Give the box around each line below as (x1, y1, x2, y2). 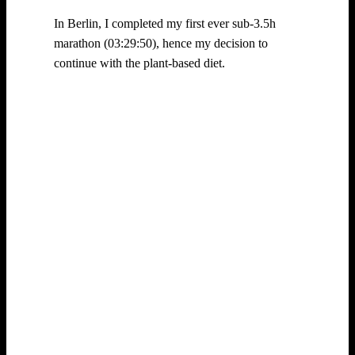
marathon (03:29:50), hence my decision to (54, 36, 268, 50)
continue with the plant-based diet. (54, 55, 225, 70)
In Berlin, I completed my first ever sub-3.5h (54, 16, 276, 30)
